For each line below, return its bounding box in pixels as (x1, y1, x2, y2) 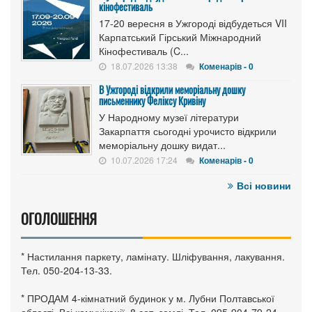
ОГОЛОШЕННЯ (21, 208, 97, 229)
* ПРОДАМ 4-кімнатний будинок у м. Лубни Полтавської (21, 290, 274, 305)
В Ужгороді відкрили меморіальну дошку (99, 81, 245, 97)
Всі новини (237, 178, 291, 192)
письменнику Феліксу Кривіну (99, 93, 205, 108)
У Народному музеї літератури (99, 109, 239, 124)
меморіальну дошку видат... (99, 137, 226, 152)
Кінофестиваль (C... (99, 43, 189, 58)
